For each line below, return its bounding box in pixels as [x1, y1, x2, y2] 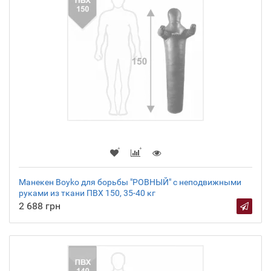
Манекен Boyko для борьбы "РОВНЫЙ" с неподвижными [19, 177, 241, 188]
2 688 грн [19, 200, 60, 212]
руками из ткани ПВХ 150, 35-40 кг [19, 188, 155, 198]
